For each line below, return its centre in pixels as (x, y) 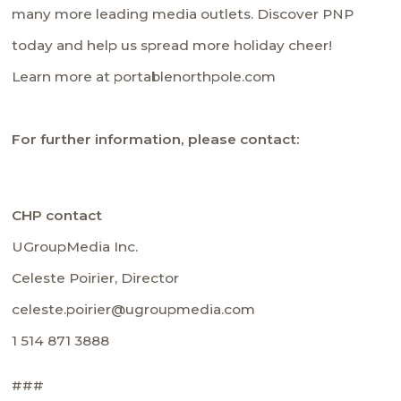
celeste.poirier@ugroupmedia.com (134, 309)
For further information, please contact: (156, 139)
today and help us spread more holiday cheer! (172, 45)
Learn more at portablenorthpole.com (144, 76)
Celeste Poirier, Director (96, 277)
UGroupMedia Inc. (75, 246)
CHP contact (57, 215)
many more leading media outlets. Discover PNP (183, 13)
